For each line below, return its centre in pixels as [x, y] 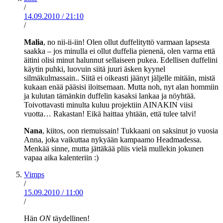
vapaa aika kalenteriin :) [61, 158]
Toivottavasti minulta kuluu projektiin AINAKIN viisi [108, 105]
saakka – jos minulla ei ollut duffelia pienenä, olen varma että [119, 51]
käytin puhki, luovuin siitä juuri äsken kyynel [95, 69]
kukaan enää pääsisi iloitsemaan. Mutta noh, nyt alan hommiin [121, 87]
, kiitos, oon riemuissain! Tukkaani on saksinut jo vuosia [130, 131]
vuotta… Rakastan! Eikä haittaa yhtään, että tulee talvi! [110, 114]
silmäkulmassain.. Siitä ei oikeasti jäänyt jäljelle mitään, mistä [119, 78]
